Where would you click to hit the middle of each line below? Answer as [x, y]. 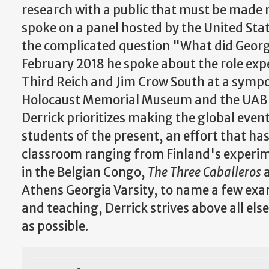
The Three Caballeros [206, 172]
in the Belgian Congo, [85, 172]
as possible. [60, 226]
